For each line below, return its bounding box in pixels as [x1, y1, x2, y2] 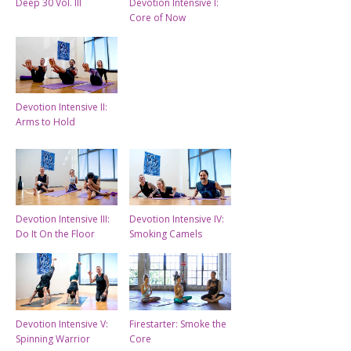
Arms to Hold [16, 115, 75, 129]
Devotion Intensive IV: [129, 212, 224, 226]
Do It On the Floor [16, 227, 95, 241]
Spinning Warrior [16, 331, 90, 346]
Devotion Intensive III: [16, 212, 110, 226]
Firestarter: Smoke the [129, 317, 226, 331]
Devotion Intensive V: [16, 317, 108, 331]
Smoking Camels [129, 227, 202, 241]
